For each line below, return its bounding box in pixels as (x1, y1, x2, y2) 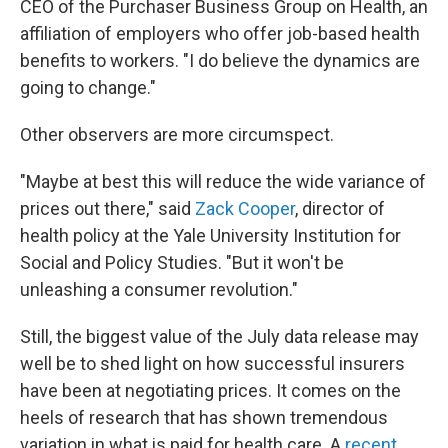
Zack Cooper (195, 198, 295, 220)
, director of (295, 198, 385, 220)
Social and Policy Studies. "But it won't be (20, 252, 344, 274)
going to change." (20, 77, 156, 99)
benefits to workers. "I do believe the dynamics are (20, 50, 420, 72)
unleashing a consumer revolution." (20, 279, 298, 301)
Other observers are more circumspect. (20, 124, 334, 146)
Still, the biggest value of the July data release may (20, 326, 419, 348)
